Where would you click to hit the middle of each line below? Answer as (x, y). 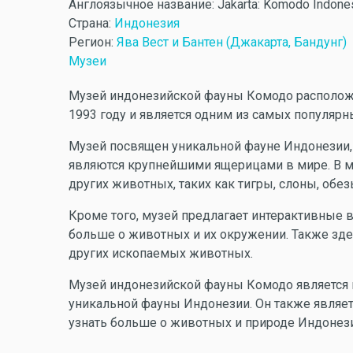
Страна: (91, 23)
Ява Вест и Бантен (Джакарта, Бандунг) (232, 42)
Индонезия (147, 23)
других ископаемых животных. (161, 253)
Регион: (93, 42)
